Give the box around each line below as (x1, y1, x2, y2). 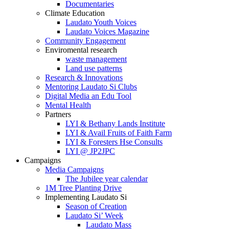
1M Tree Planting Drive (45, 184, 122, 192)
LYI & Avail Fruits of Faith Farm (65, 128, 172, 137)
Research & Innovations (45, 73, 123, 82)
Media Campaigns (45, 165, 104, 174)
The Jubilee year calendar (65, 174, 148, 183)
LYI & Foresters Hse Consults (65, 138, 163, 146)
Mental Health (45, 101, 91, 109)
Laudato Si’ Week (65, 211, 123, 220)
